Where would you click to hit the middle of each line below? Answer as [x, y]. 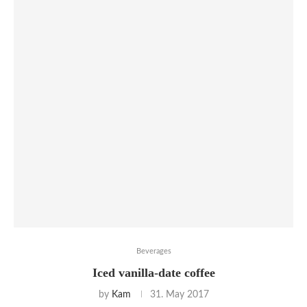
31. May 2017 [179, 295]
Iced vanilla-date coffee [153, 273]
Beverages [153, 251]
